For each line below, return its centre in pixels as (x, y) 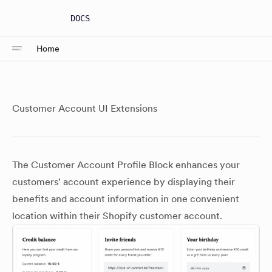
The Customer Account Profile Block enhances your (126, 165)
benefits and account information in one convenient (126, 199)
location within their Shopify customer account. (117, 216)
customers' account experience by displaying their (124, 182)
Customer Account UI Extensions (85, 108)
